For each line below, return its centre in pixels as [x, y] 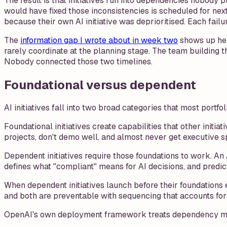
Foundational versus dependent [100, 85]
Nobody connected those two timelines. [78, 61]
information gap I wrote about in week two [99, 40]
